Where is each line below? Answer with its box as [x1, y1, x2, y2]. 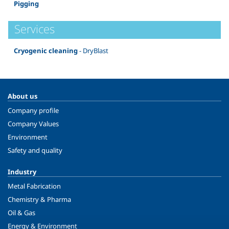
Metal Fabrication [8, 181, 61, 191]
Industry [8, 167, 36, 177]
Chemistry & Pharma [8, 195, 71, 204]
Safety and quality [8, 146, 62, 155]
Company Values [8, 119, 59, 129]
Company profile [8, 106, 59, 116]
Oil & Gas [8, 208, 35, 218]
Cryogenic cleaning [14, 45, 78, 55]
